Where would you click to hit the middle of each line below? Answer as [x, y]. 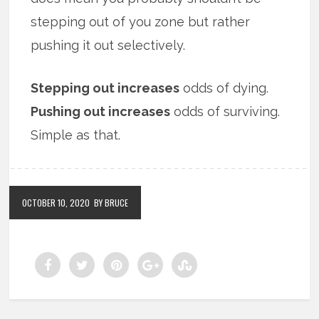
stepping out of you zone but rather [141, 22]
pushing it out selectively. [108, 46]
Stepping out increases [105, 88]
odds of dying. [224, 88]
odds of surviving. [225, 112]
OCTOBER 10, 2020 [56, 203]
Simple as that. [76, 135]
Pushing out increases [101, 112]
